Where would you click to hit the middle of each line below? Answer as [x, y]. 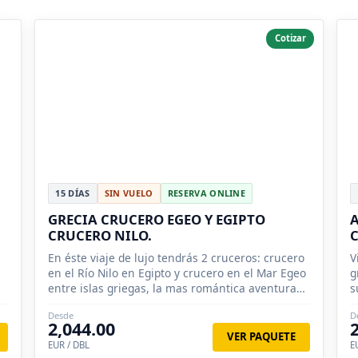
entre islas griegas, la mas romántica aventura [173, 288]
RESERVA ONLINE [207, 193]
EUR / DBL [69, 345]
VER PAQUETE [262, 337]
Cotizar [290, 38]
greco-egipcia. [85, 304]
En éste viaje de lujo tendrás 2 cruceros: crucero [177, 258]
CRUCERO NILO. [100, 236]
